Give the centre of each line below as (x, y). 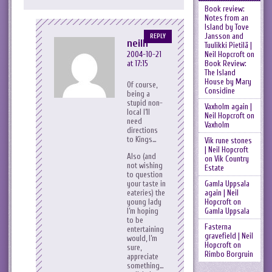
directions (142, 131)
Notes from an (226, 18)
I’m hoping (143, 211)
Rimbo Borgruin (229, 254)
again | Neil (221, 193)
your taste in (146, 184)
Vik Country (231, 159)
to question (145, 175)
